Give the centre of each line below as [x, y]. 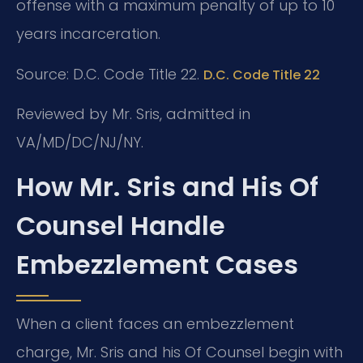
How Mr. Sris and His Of [167, 187]
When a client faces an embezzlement [155, 324]
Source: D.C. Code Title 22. [110, 74]
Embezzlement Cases [157, 265]
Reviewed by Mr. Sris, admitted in [133, 114]
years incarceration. [88, 34]
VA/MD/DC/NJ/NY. [80, 143]
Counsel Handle [121, 226]
